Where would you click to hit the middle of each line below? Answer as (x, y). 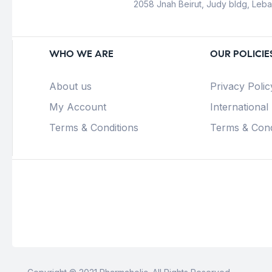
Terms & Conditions (94, 128)
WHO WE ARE (81, 54)
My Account (78, 107)
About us (70, 87)
